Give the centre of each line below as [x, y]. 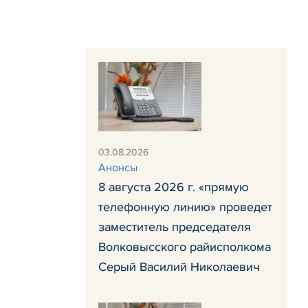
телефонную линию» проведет [185, 207]
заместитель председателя [175, 227]
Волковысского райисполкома [185, 247]
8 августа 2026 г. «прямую [174, 187]
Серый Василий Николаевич [179, 267]
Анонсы [118, 168]
